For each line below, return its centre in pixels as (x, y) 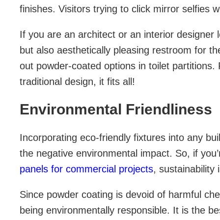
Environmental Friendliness (116, 109)
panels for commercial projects (86, 169)
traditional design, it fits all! (77, 81)
